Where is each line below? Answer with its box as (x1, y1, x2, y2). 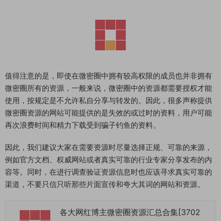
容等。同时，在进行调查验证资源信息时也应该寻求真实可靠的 (5, 167, 212, 177)
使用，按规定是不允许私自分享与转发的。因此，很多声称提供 (5, 96, 212, 105)
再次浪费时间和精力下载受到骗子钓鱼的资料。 (5, 120, 160, 130)
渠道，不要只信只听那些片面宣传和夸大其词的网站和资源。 (5, 180, 205, 189)
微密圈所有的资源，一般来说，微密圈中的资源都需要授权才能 (5, 83, 212, 93)
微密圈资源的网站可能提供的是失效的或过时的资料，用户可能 (5, 108, 212, 117)
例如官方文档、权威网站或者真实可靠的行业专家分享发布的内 (5, 155, 212, 164)
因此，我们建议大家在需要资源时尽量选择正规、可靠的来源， (5, 143, 212, 152)
